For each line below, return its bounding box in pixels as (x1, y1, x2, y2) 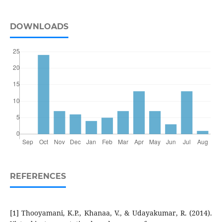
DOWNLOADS (9, 22, 68, 32)
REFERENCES (9, 171, 66, 181)
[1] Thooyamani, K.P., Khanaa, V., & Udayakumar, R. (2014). (9, 208, 213, 218)
